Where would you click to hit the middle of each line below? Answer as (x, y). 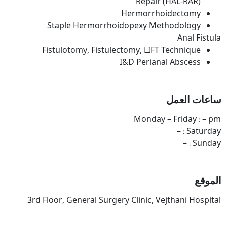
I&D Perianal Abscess (160, 63)
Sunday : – (207, 144)
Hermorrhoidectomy (161, 15)
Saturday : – (204, 132)
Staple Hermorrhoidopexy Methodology (124, 27)
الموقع (208, 181)
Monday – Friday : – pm (177, 120)
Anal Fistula (199, 39)
